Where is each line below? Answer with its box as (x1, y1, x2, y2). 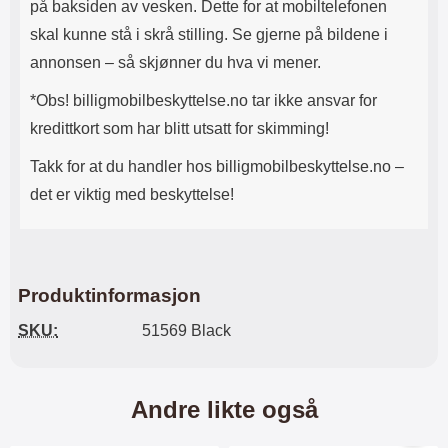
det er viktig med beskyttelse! (30, 186, 234, 203)
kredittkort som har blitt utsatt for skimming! (30, 120, 329, 137)
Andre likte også (130, 396, 318, 423)
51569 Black (142, 322, 231, 339)
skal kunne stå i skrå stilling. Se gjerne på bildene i (30, 26, 388, 43)
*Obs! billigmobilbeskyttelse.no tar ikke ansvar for (30, 92, 377, 109)
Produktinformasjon (18, 285, 201, 306)
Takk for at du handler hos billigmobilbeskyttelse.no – (30, 158, 404, 175)
